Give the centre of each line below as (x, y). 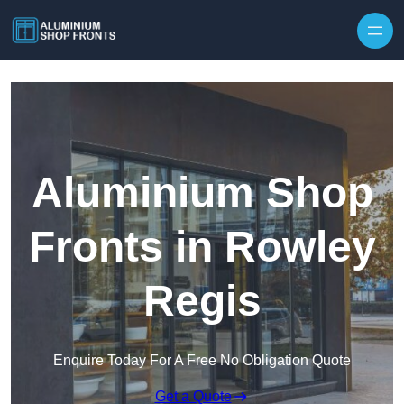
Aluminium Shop (202, 193)
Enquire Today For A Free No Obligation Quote (202, 361)
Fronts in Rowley (202, 247)
